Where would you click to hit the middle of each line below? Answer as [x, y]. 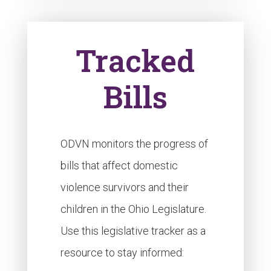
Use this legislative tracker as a [133, 231]
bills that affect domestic [119, 165]
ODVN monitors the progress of [134, 144]
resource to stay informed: [122, 253]
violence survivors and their [124, 187]
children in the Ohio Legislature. [133, 209]
